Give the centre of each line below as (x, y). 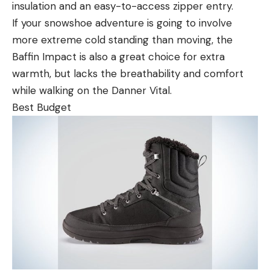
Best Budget (42, 107)
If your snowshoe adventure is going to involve (122, 23)
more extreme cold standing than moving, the (122, 39)
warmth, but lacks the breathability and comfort (128, 73)
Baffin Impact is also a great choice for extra (118, 56)
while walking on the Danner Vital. (92, 90)
